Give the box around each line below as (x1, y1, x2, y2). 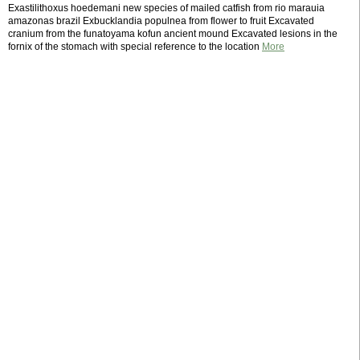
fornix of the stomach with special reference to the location (8, 41, 262, 52)
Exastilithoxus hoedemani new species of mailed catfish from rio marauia (8, 2, 325, 14)
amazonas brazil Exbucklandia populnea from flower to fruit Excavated (8, 15, 314, 27)
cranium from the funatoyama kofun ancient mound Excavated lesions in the (8, 28, 337, 39)
